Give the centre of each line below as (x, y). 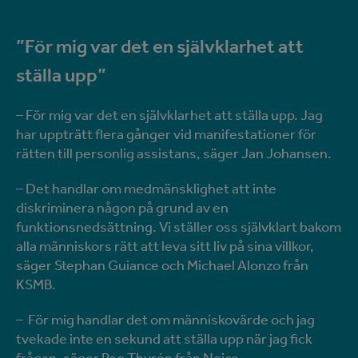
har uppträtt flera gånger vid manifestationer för (166, 134)
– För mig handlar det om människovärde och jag (165, 320)
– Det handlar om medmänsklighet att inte (146, 189)
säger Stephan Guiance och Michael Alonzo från (162, 265)
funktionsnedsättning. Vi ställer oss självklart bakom (179, 227)
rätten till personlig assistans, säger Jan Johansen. (174, 153)
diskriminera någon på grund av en (122, 208)
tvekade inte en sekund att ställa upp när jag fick (164, 339)
